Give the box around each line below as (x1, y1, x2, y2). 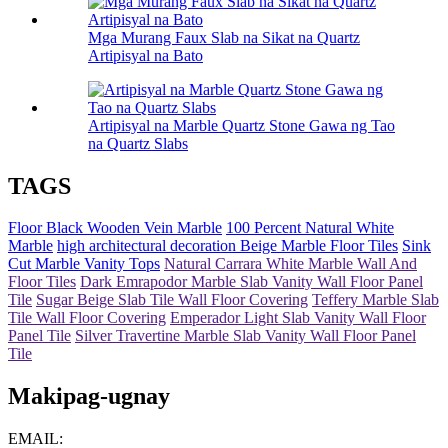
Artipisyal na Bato (88, 46, 203, 64)
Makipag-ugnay (8, 383, 170, 410)
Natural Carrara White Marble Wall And (164, 255, 417, 273)
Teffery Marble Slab (312, 291, 439, 309)
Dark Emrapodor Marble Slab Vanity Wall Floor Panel (80, 273, 423, 291)
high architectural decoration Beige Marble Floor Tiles (57, 237, 398, 255)
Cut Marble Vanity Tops (8, 255, 160, 273)
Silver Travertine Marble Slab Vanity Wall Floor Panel (75, 327, 416, 345)
